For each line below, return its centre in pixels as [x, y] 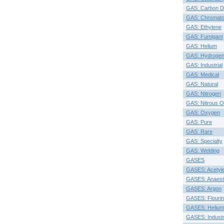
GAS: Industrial [204, 65]
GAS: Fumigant [204, 36]
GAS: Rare [199, 131]
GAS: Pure [199, 122]
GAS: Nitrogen [203, 93]
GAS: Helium [201, 46]
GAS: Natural [202, 84]
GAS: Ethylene [204, 27]
